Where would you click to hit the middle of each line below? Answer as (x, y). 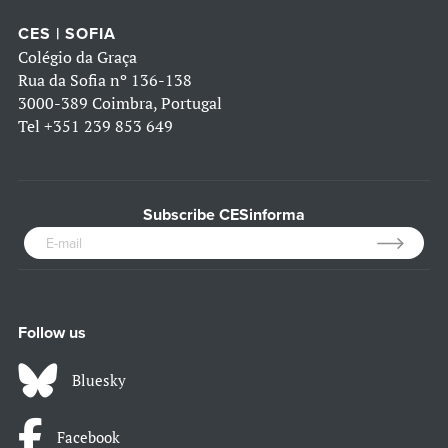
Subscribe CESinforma (224, 215)
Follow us (52, 333)
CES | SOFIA (67, 34)
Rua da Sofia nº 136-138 (105, 80)
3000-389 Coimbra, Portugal (120, 103)
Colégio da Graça (77, 57)
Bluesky (99, 380)
